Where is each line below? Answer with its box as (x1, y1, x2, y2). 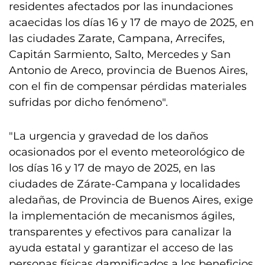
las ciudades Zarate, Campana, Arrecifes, (9, 32, 225, 45)
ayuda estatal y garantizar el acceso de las (9, 241, 233, 254)
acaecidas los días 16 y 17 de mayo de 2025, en (9, 16, 254, 29)
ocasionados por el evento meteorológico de (9, 146, 245, 159)
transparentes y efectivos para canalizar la (9, 225, 232, 238)
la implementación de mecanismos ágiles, (9, 209, 235, 222)
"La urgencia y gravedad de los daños (9, 130, 208, 143)
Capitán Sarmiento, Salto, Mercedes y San (9, 48, 231, 61)
